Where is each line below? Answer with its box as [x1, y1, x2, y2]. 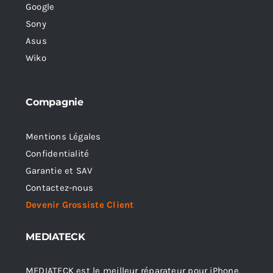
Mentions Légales [26, 130, 101, 142]
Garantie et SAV [26, 165, 93, 176]
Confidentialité [26, 147, 90, 159]
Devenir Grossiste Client [26, 199, 134, 210]
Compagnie [26, 96, 83, 108]
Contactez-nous [26, 182, 94, 193]
